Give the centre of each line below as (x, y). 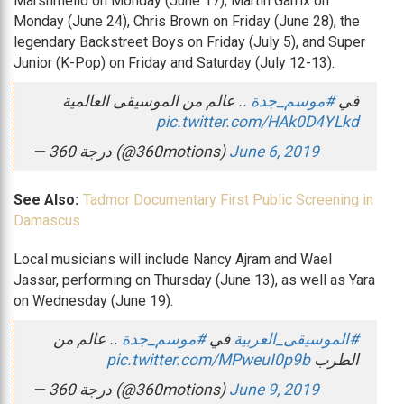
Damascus (47, 220)
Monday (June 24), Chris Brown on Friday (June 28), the (187, 21)
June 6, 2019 (274, 151)
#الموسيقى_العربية (296, 339)
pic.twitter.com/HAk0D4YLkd (257, 121)
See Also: (46, 199)
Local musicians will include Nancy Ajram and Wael (173, 259)
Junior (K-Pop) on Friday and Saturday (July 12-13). (174, 62)
